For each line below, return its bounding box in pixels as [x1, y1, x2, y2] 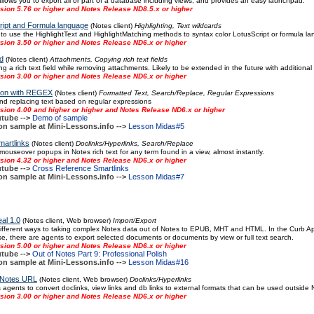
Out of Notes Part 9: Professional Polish [32, 250, 167, 258]
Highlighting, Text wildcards [134, 22, 221, 29]
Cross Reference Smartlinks [32, 164, 129, 172]
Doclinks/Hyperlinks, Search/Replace [75, 139, 193, 147]
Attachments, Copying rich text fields [49, 55, 168, 63]
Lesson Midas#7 [128, 172, 184, 181]
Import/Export [112, 217, 156, 224]
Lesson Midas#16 [128, 258, 189, 266]
